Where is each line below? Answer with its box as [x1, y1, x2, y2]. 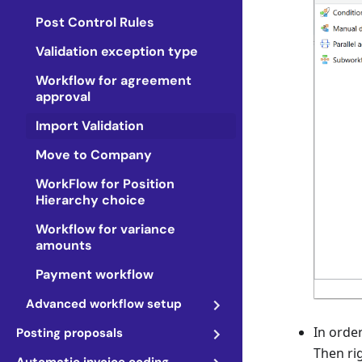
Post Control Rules [36, 14, 154, 31]
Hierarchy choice [36, 192, 145, 208]
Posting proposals [16, 325, 123, 341]
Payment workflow [36, 266, 154, 283]
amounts [36, 237, 92, 254]
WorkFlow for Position [36, 175, 175, 192]
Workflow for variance [36, 221, 175, 238]
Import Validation [36, 117, 144, 134]
